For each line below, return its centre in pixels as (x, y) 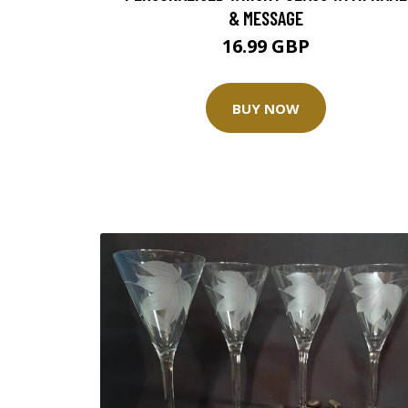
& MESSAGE (266, 18)
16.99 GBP (266, 46)
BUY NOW (266, 108)
